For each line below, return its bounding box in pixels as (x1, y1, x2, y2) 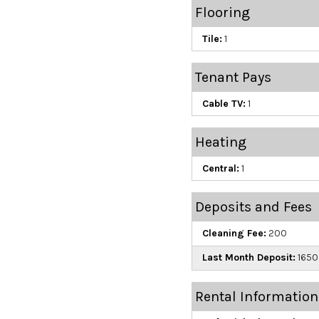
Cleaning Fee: (202, 227, 266, 240)
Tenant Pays (194, 69, 271, 86)
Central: (202, 162, 239, 174)
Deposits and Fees (194, 199, 312, 216)
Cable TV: (202, 97, 246, 110)
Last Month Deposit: (202, 251, 296, 264)
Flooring (194, 4, 250, 21)
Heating (194, 134, 246, 151)
